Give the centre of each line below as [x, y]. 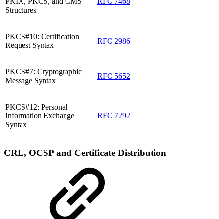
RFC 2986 [114, 41]
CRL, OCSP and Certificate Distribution [85, 153]
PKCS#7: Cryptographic [44, 72]
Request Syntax [30, 45]
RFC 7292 [114, 116]
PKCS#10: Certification [42, 37]
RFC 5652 [114, 76]
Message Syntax [31, 81]
